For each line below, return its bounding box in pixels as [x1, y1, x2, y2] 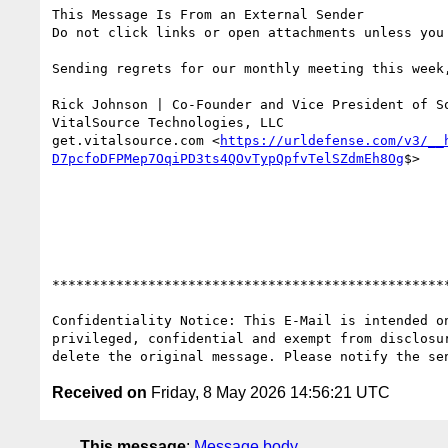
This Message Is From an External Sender [52, 6, 364, 22]
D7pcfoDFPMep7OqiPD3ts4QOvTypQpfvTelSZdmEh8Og [52, 150, 404, 166]
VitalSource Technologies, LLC [52, 114, 284, 130]
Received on [52, 383, 147, 401]
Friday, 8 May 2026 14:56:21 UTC [147, 383, 390, 401]
